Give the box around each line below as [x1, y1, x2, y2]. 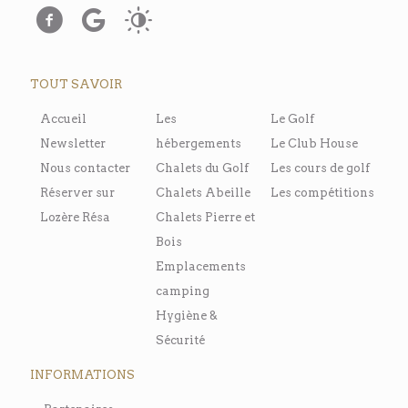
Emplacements [155, 259, 246, 273]
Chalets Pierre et [155, 209, 255, 224]
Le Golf [270, 111, 314, 126]
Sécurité [155, 332, 205, 347]
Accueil [40, 111, 87, 126]
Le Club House [270, 136, 358, 150]
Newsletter [40, 136, 107, 150]
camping [155, 283, 209, 298]
